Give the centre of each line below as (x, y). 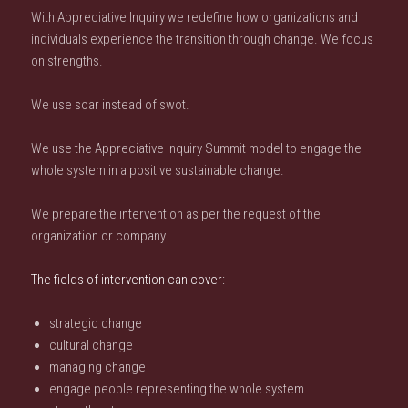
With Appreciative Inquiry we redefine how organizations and (195, 17)
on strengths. (67, 61)
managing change (98, 367)
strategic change (96, 323)
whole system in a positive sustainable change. (158, 170)
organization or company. (100, 235)
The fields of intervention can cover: (128, 279)
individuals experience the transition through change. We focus (203, 39)
